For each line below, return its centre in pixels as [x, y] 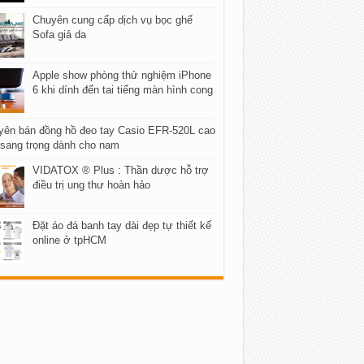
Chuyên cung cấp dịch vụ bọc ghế [112, 19]
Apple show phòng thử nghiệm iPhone [121, 75]
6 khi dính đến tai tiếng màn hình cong [122, 89]
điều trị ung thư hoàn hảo [91, 184]
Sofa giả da [59, 34]
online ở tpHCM [69, 240]
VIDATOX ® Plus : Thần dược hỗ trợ [120, 170]
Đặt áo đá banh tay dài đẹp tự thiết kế [121, 225]
